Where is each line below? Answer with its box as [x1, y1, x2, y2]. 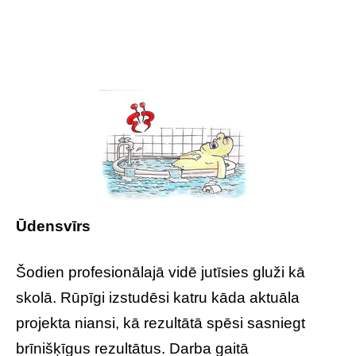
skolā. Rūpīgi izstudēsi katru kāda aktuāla [16, 289, 300, 306]
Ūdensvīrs [16, 218, 91, 234]
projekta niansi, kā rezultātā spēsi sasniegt [16, 315, 305, 331]
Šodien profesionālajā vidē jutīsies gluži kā [16, 264, 305, 281]
